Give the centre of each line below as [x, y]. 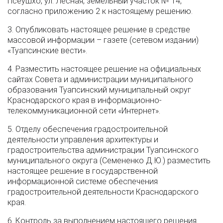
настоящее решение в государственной [83, 171]
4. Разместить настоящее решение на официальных [104, 69]
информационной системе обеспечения [83, 181]
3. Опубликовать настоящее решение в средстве [99, 30]
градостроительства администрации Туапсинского [103, 150]
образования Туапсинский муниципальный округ [99, 90]
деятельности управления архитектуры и [83, 140]
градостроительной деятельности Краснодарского [103, 192]
